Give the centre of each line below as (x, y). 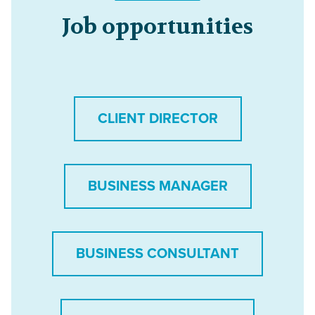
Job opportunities (157, 27)
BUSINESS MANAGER (157, 187)
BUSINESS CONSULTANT (157, 254)
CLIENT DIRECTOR (157, 119)
